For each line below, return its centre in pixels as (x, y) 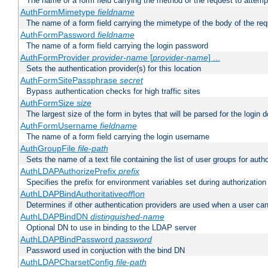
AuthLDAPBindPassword (68, 240)
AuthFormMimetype (59, 12)
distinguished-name (127, 217)
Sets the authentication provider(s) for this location (114, 69)
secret (131, 80)
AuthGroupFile (49, 149)
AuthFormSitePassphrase (70, 80)
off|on (134, 194)
